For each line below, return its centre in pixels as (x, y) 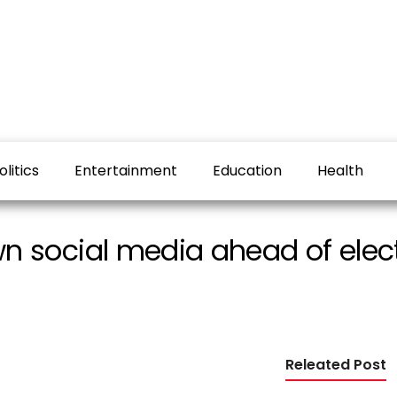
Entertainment (126, 171)
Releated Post (335, 365)
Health (340, 171)
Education (247, 171)
